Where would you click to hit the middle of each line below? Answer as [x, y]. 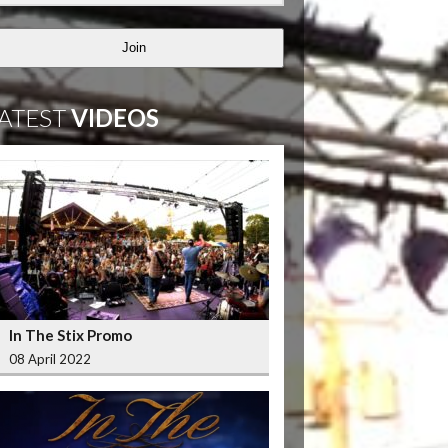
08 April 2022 [49, 358]
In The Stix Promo [70, 334]
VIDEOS [112, 117]
